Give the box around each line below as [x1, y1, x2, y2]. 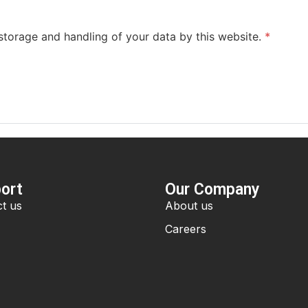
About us [164, 199, 213, 213]
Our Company [164, 180, 259, 199]
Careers [164, 222, 206, 236]
